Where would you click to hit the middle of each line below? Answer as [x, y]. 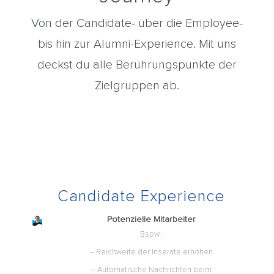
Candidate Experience [142, 197]
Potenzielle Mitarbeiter [151, 220]
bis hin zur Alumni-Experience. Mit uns [137, 44]
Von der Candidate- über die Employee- [137, 24]
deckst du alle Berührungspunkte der [137, 65]
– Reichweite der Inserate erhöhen [151, 253]
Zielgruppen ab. [137, 86]
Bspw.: [151, 235]
